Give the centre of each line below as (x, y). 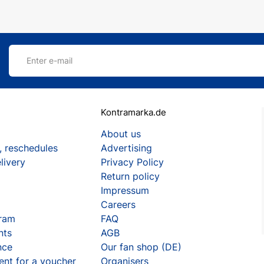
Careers (118, 204)
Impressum (125, 190)
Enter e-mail (49, 60)
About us (121, 134)
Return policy (130, 176)
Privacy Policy (132, 162)
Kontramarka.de (133, 112)
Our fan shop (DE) (141, 247)
